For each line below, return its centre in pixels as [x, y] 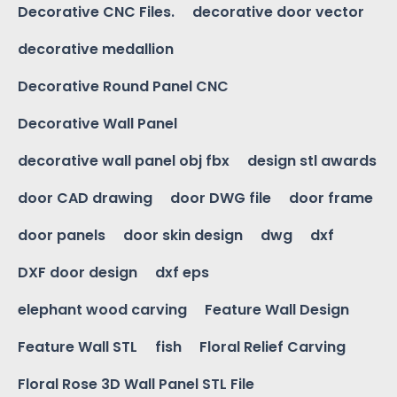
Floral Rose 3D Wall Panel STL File [136, 385]
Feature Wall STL [78, 347]
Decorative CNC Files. [96, 12]
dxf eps [182, 273]
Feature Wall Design [277, 310]
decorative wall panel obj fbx [124, 161]
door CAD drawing [85, 198]
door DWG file [221, 198]
